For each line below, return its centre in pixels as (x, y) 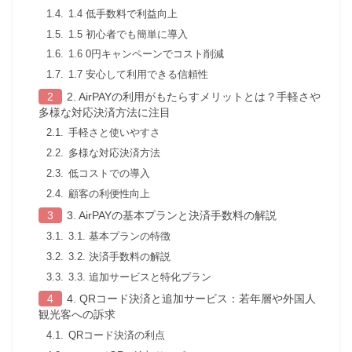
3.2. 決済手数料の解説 (119, 256)
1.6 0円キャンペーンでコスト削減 (146, 54)
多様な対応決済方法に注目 (104, 112)
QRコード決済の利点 (116, 335)
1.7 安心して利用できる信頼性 (138, 75)
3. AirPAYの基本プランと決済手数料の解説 (171, 216)
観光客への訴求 (77, 315)
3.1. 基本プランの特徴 (119, 236)
